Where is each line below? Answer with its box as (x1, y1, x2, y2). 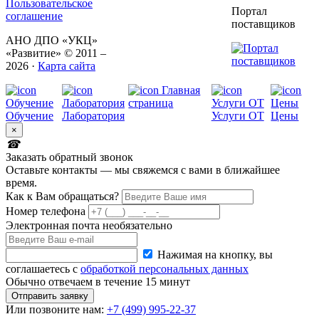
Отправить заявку (11, 291, 88, 302)
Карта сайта (38, 60, 95, 73)
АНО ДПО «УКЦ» (6, 34, 98, 47)
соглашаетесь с (6, 263, 80, 276)
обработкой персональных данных (80, 263, 249, 276)
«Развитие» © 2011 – (6, 47, 106, 60)
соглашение (6, 10, 63, 23)
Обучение (6, 110, 53, 122)
